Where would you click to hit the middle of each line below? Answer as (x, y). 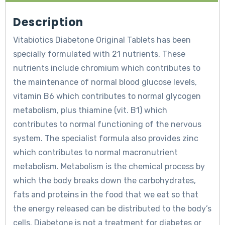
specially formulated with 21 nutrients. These (99, 54)
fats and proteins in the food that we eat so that (106, 195)
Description (48, 23)
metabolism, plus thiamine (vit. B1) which (90, 110)
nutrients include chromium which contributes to (107, 68)
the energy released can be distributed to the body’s (112, 209)
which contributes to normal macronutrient (95, 153)
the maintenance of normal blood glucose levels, (105, 82)
